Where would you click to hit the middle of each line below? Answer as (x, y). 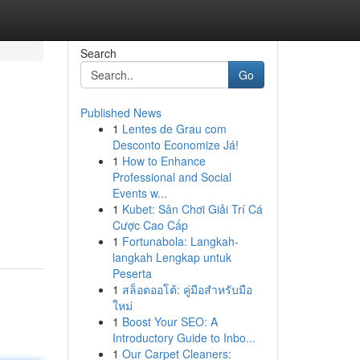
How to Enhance (164, 161)
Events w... (139, 193)
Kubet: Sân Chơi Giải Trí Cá (192, 209)
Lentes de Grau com (174, 129)
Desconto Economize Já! (175, 145)
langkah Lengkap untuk (172, 257)
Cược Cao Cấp (150, 225)
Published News (121, 112)
